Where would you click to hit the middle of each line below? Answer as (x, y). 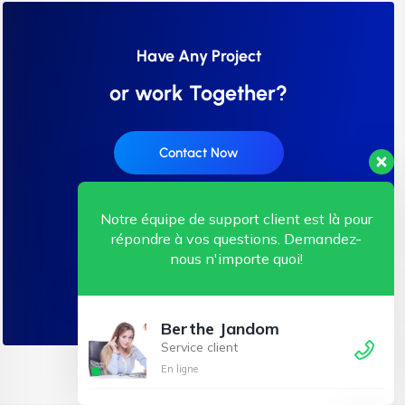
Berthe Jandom (220, 329)
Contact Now (198, 152)
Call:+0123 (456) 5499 (198, 281)
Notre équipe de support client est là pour (236, 219)
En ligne (179, 369)
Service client (199, 347)
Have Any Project (198, 56)
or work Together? (198, 93)
